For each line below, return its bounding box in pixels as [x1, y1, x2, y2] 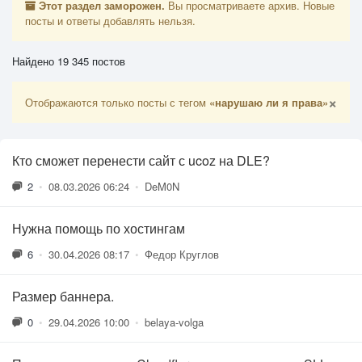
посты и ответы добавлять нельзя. [25, 12, 196, 28]
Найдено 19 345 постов [12, 53, 125, 69]
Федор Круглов [145, 246, 219, 262]
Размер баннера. [12, 286, 114, 305]
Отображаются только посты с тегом [25, 94, 209, 110]
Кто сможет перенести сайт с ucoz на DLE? [12, 150, 270, 170]
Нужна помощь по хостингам [12, 218, 185, 238]
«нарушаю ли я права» [209, 94, 328, 110]
